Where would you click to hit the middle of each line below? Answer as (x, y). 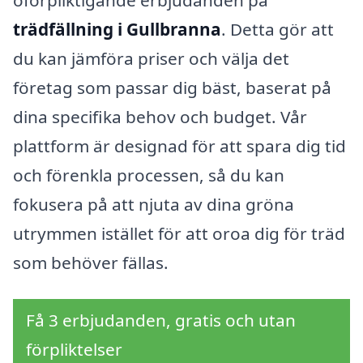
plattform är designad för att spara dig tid (179, 145)
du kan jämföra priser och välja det (151, 58)
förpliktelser (74, 350)
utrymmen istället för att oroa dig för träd (179, 233)
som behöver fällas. (91, 262)
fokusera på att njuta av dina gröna (154, 204)
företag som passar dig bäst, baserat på (172, 87)
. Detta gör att (278, 29)
